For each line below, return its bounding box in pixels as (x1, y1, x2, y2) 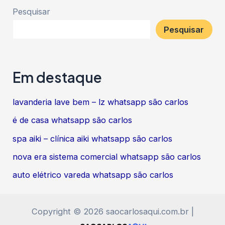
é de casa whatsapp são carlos (13, 115, 133, 126)
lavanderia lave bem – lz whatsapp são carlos (13, 97, 189, 107)
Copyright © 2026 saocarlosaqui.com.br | (31, 206, 194, 216)
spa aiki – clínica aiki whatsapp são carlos (13, 133, 173, 144)
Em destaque (13, 68, 102, 86)
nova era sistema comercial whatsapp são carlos (13, 151, 201, 162)
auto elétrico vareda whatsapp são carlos (13, 170, 174, 180)
